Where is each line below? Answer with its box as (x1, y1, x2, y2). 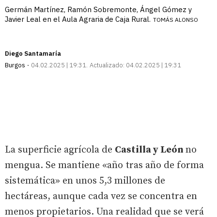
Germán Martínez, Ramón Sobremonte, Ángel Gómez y (5, 4, 192, 14)
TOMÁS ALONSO (153, 15, 198, 23)
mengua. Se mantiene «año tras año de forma (5, 159, 204, 171)
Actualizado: (90, 61, 124, 69)
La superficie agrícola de (5, 143, 115, 156)
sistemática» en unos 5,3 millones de (5, 174, 165, 187)
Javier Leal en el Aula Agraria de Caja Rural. (5, 14, 151, 24)
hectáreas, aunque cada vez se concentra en (5, 190, 197, 202)
